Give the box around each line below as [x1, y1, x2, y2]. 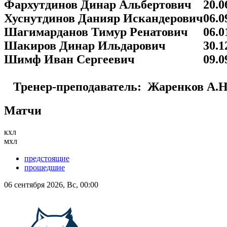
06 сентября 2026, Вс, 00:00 [4, 180, 98, 189]
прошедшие [24, 163, 65, 172]
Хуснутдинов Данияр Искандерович [4, 11, 203, 25]
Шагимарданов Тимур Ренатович [4, 25, 188, 39]
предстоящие [24, 154, 69, 163]
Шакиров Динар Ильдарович [4, 39, 166, 52]
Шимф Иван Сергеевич [4, 52, 135, 66]
